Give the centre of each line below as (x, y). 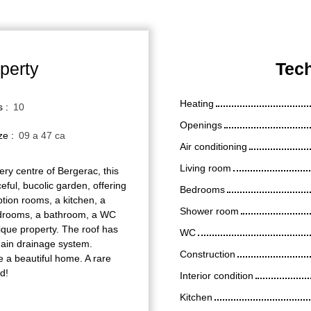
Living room (205, 168)
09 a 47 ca (42, 135)
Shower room (209, 211)
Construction (208, 254)
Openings (201, 125)
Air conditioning (213, 146)
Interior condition (217, 275)
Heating (197, 103)
